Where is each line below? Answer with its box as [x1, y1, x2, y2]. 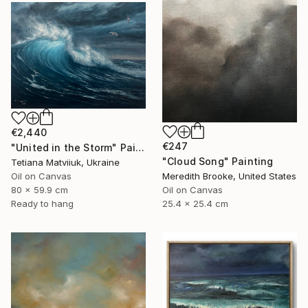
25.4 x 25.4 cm [162, 197, 228, 209]
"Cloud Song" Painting [162, 155, 274, 167]
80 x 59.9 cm [11, 184, 68, 195]
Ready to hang [11, 197, 74, 209]
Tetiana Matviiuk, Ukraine [11, 156, 120, 168]
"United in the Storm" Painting [135, 141, 145, 153]
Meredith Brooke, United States [162, 170, 296, 181]
